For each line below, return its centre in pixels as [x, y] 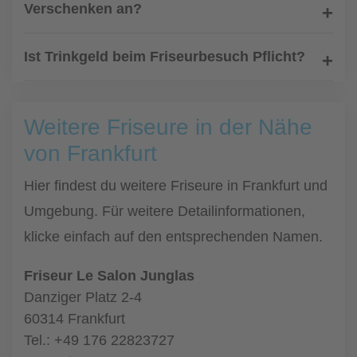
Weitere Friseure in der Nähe [168, 127]
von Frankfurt [90, 153]
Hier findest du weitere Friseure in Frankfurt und [176, 186]
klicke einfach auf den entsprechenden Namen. [173, 237]
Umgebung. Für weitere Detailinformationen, [165, 211]
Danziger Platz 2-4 [83, 297]
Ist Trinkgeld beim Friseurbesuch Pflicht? [165, 57]
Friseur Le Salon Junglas [109, 276]
